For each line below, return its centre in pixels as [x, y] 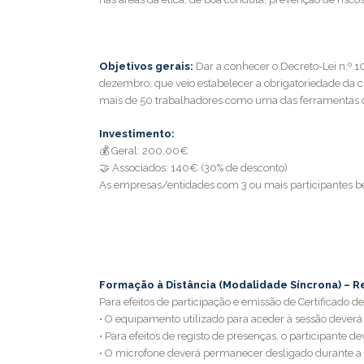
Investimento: [139, 134]
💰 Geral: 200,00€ [145, 151]
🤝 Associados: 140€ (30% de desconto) [195, 168]
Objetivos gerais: [147, 66]
